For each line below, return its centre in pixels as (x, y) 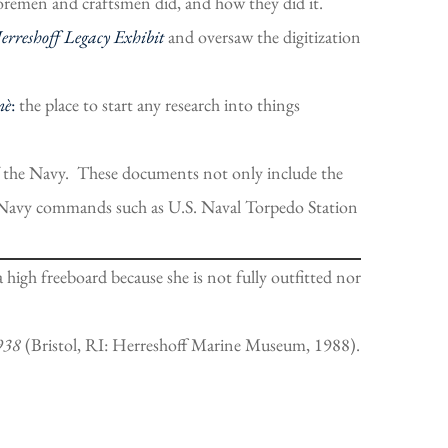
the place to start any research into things (159, 104)
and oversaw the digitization (262, 36)
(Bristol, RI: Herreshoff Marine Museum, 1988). (192, 344)
